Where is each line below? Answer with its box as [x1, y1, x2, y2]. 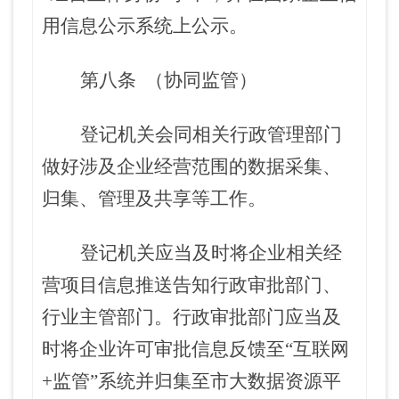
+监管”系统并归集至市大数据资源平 [42, 370, 341, 392]
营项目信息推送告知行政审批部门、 [42, 274, 341, 296]
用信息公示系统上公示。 [42, 15, 248, 37]
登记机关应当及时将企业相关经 [80, 242, 342, 264]
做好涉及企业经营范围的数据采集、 [42, 156, 341, 177]
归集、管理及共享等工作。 [42, 188, 266, 209]
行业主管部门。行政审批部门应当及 [42, 306, 341, 328]
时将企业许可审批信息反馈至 [42, 338, 285, 360]
